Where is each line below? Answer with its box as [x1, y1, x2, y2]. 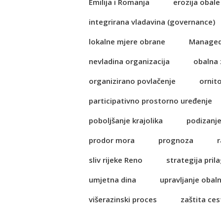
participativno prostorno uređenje [89, 96, 212, 106]
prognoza [158, 135, 193, 145]
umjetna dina [89, 175, 136, 184]
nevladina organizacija [89, 56, 170, 66]
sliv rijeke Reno [89, 155, 143, 165]
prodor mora [89, 135, 135, 145]
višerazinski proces [89, 194, 157, 204]
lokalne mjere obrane [89, 37, 165, 46]
